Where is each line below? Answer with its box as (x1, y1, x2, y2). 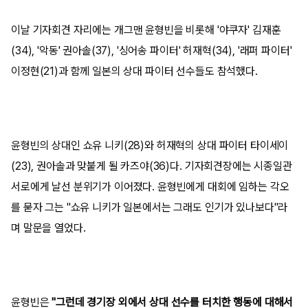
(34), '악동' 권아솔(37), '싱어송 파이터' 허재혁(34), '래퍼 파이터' (11, 43, 292, 57)
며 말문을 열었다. (11, 221, 86, 234)
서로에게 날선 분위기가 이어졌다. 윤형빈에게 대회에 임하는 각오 (11, 179, 289, 193)
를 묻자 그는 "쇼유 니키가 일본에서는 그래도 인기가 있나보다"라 (11, 200, 288, 214)
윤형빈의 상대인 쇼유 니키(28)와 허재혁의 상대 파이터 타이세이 (11, 138, 289, 152)
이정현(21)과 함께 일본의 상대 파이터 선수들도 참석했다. (11, 64, 261, 78)
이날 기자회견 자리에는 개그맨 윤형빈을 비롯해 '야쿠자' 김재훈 (11, 23, 281, 36)
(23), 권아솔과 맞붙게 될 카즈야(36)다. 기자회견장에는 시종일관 (11, 159, 292, 173)
